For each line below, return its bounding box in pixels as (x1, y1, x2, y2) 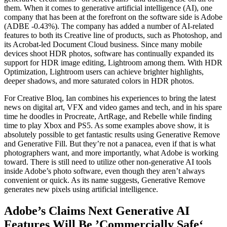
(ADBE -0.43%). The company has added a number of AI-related (4, 21, 214, 30)
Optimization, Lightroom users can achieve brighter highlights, (4, 67, 204, 76)
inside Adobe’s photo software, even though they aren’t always (4, 166, 205, 175)
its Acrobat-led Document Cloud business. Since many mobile (4, 40, 202, 49)
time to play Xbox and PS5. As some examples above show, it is (4, 121, 209, 130)
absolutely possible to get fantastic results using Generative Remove (4, 130, 220, 139)
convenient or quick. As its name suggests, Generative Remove (4, 175, 205, 184)
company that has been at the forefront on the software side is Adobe (4, 12, 222, 21)
